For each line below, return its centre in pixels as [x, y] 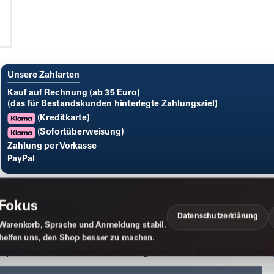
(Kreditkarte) [62, 118]
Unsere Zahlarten [44, 76]
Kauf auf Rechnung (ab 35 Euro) [74, 93]
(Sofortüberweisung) [80, 132]
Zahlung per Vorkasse [52, 146]
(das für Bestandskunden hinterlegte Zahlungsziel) [113, 104]
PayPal [21, 159]
